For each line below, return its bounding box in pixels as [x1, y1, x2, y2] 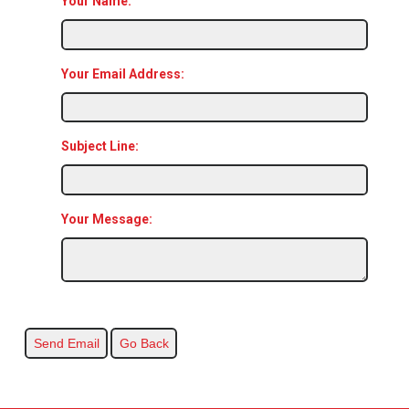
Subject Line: [60, 139, 139, 154]
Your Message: [60, 211, 152, 226]
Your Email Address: [60, 66, 184, 81]
